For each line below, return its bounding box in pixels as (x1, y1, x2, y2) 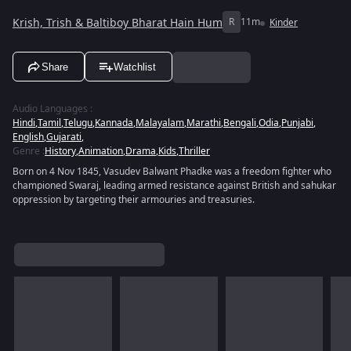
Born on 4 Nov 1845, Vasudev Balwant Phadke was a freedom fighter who (13, 165, 331, 179)
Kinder (270, 16, 298, 30)
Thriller (179, 144, 210, 158)
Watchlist (114, 60, 156, 73)
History (45, 144, 76, 158)
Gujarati (46, 130, 81, 144)
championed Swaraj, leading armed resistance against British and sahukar (13, 179, 336, 193)
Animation (78, 144, 123, 158)
